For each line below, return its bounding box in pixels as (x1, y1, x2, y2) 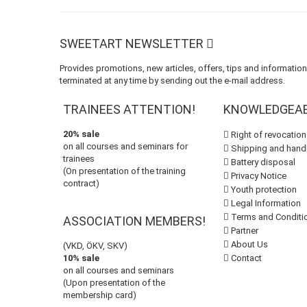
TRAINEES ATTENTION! (63, 102, 195, 116)
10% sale (63, 253, 99, 263)
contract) (63, 178, 99, 188)
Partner (229, 225, 258, 236)
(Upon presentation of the (63, 278, 165, 288)
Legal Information (229, 198, 301, 208)
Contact (229, 253, 262, 263)
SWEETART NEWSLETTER (60, 36, 206, 51)
